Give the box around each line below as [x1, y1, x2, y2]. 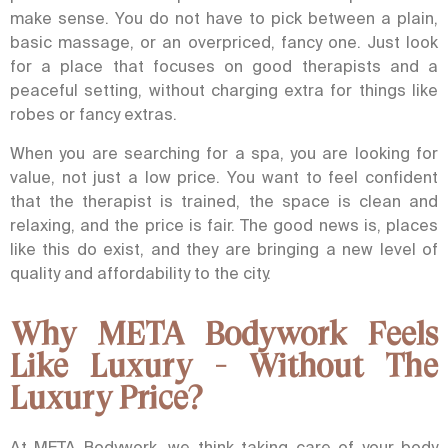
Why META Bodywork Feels [10, 315, 438, 353]
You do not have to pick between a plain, [115, 9, 438, 28]
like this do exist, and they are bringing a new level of [10, 239, 438, 258]
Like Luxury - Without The [10, 347, 438, 385]
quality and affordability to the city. [10, 263, 271, 282]
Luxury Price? [10, 379, 202, 417]
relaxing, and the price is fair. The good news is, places [10, 215, 438, 234]
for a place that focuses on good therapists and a [10, 57, 438, 76]
